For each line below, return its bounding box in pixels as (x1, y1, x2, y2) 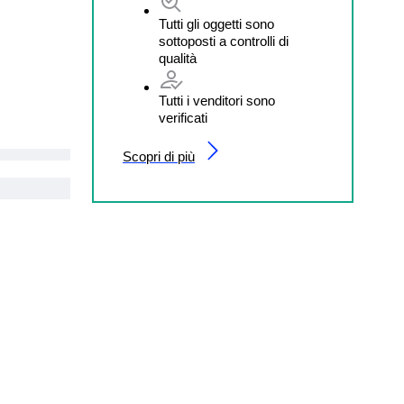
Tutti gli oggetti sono (159, 16, 274, 32)
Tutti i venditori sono (159, 93, 275, 109)
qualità (159, 50, 197, 67)
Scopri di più (123, 149, 195, 165)
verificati (159, 110, 207, 126)
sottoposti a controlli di (159, 33, 289, 50)
